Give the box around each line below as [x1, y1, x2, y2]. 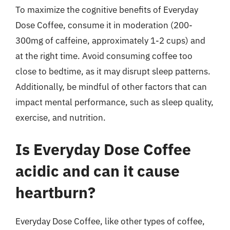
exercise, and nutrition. [15, 112, 106, 123]
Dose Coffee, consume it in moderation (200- [15, 20, 193, 31]
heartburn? [15, 182, 95, 202]
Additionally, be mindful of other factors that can [15, 81, 207, 92]
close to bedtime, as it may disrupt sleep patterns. [15, 66, 210, 77]
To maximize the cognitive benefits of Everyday [15, 4, 198, 15]
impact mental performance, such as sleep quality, [15, 97, 214, 108]
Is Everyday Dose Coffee [15, 139, 191, 159]
